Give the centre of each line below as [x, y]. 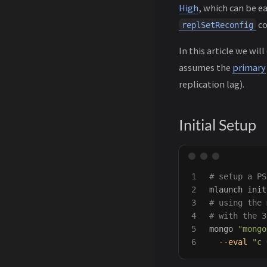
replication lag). [212, 84]
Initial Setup [218, 125]
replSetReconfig [218, 25]
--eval [233, 242]
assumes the [206, 68]
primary [249, 68]
